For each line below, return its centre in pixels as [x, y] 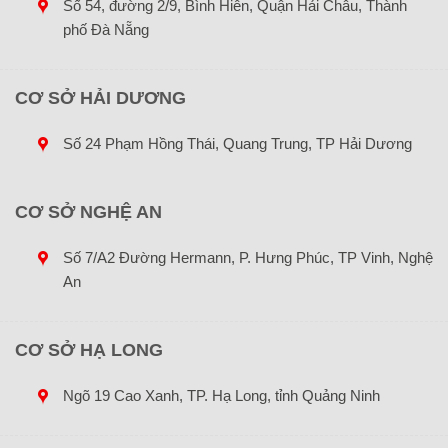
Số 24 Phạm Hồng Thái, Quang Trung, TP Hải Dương [237, 144]
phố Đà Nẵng [105, 30]
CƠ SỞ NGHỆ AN [88, 212]
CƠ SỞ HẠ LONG [89, 350]
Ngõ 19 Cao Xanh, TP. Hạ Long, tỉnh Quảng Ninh [221, 396]
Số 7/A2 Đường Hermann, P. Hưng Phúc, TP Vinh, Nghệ [247, 258]
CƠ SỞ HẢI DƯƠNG [100, 98]
